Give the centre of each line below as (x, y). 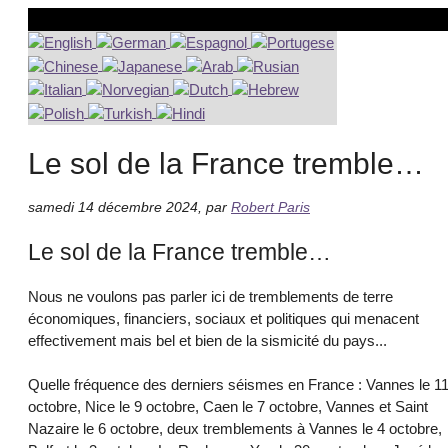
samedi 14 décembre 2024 (113, 208)
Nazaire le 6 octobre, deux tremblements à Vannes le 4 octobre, (235, 429)
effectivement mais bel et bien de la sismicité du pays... (207, 340)
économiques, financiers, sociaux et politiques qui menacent (223, 318)
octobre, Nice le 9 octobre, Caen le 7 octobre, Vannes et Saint (228, 407)
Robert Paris (270, 208)
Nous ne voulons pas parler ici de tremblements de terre (210, 296)
